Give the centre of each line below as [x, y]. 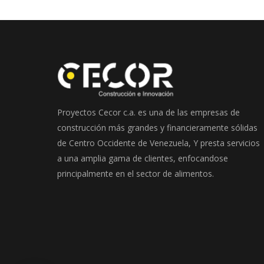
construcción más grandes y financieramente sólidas [157, 127]
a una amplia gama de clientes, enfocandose [143, 158]
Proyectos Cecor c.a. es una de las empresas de [148, 112]
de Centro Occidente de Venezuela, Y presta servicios [159, 143]
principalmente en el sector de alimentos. [136, 173]
